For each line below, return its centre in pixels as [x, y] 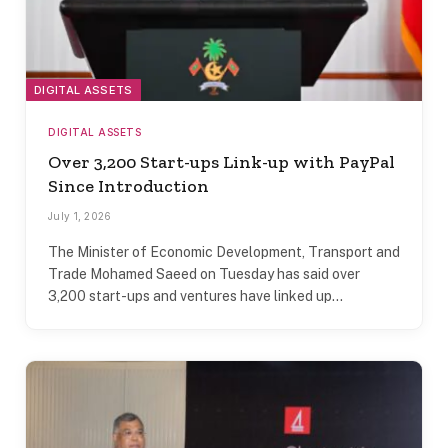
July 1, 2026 [80, 215]
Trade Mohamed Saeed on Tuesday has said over [204, 273]
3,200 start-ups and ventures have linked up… [195, 295]
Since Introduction [128, 185]
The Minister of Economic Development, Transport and [224, 251]
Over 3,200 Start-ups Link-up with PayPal [221, 161]
